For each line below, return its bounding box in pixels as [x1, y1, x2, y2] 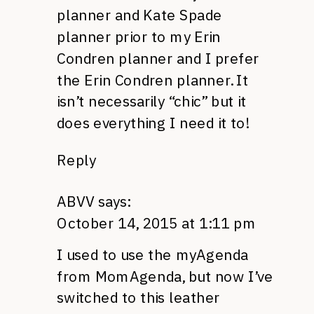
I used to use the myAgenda [57, 245, 249, 264]
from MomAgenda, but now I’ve [57, 266, 273, 286]
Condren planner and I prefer [57, 48, 259, 68]
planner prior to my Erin [57, 27, 221, 46]
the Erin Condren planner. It [57, 70, 249, 90]
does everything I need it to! [57, 114, 249, 132]
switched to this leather [57, 288, 220, 308]
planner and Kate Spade [57, 6, 222, 25]
